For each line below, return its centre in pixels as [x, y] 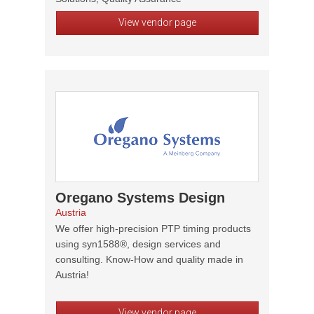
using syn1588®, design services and [138, 244]
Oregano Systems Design [140, 198]
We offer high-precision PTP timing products [153, 228]
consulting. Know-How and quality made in [149, 259]
